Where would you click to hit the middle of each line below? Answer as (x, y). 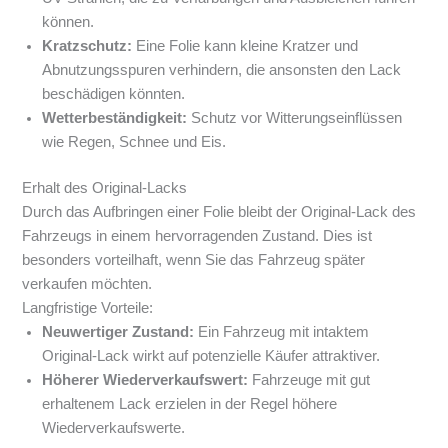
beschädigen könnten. (114, 93)
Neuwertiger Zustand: (118, 331)
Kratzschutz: (87, 45)
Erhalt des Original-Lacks (105, 187)
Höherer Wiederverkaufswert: (145, 379)
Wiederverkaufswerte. (114, 427)
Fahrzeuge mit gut (309, 379)
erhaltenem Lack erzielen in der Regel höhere (190, 403)
